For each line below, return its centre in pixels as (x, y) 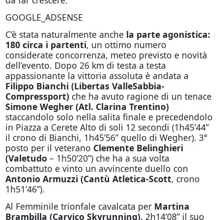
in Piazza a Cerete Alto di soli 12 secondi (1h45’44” (107, 127)
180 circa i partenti (46, 45)
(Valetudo (26, 158)
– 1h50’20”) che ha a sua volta (108, 158)
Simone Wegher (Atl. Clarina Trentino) (87, 107)
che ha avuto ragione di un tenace (140, 96)
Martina (172, 206)
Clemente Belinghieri (138, 148)
